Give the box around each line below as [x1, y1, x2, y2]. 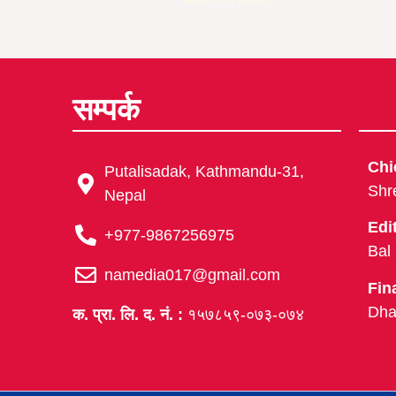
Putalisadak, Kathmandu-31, [104, 162, 304, 180]
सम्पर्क [72, 92, 140, 127]
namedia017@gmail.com [104, 265, 280, 284]
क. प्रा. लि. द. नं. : [72, 305, 183, 324]
